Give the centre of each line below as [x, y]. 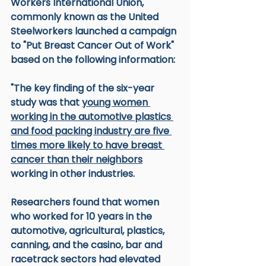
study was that [46, 102]
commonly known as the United [86, 17]
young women [116, 102]
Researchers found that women [86, 202]
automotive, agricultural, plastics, [89, 230]
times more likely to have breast [88, 145]
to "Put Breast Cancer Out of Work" [94, 45]
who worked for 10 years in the [83, 216]
